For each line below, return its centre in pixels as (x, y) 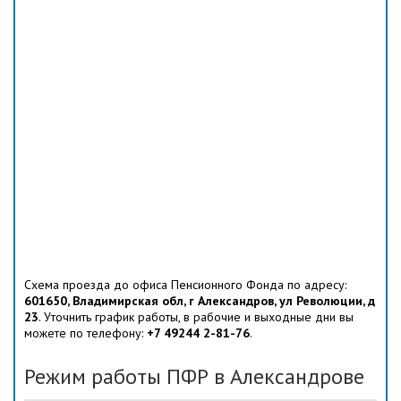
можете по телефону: (85, 333)
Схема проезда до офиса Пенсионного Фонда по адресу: (185, 285)
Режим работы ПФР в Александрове (194, 377)
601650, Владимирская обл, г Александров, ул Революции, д (200, 301)
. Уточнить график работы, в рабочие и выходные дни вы (196, 317)
